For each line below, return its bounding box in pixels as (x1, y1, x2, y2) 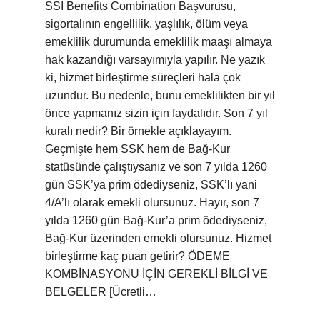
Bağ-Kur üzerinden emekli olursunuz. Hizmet (45, 232, 271, 244)
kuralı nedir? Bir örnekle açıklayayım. (45, 125, 231, 137)
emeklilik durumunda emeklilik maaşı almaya (45, 36, 272, 48)
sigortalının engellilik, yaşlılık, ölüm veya (45, 18, 248, 30)
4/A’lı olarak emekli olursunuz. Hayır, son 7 (45, 196, 259, 209)
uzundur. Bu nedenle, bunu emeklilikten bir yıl (45, 89, 275, 101)
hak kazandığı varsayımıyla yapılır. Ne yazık (45, 54, 265, 66)
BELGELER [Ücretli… (45, 286, 156, 298)
